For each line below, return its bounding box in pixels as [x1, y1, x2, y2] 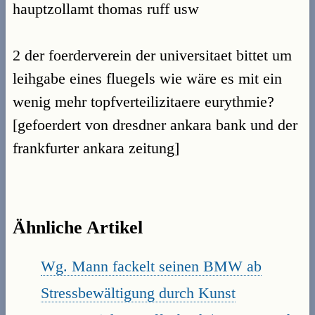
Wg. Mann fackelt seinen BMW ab [41, 257, 262, 275]
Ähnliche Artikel [13, 217, 143, 238]
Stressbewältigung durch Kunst [41, 283, 236, 302]
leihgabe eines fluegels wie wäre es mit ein [13, 69, 282, 87]
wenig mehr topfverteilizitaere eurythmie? [13, 92, 274, 110]
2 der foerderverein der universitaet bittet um [13, 46, 292, 64]
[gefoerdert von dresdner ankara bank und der [13, 115, 297, 134]
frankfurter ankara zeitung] [13, 139, 179, 157]
